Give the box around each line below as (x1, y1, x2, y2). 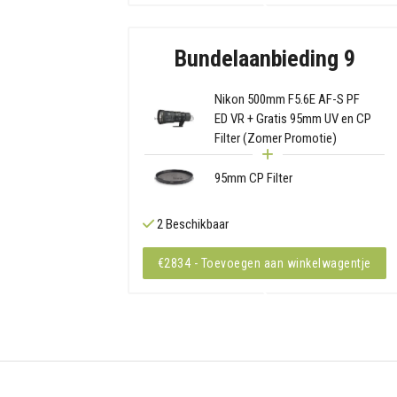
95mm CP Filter (214, 169, 292, 186)
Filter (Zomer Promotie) (214, 129, 337, 146)
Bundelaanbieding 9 (173, 44, 355, 72)
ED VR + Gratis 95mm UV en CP (214, 110, 371, 127)
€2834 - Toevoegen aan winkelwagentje (157, 256, 371, 271)
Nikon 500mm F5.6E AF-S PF (214, 90, 360, 107)
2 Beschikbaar (153, 216, 229, 233)
